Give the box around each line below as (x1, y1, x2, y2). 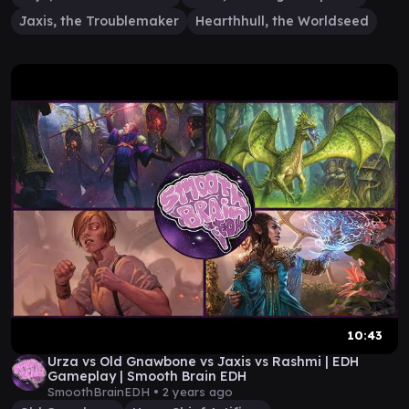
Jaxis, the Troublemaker (19, 13, 179, 29)
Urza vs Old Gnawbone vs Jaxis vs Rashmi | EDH (47, 353, 359, 370)
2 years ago (163, 384, 233, 399)
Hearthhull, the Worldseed (195, 13, 369, 29)
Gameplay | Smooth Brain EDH (47, 368, 246, 384)
